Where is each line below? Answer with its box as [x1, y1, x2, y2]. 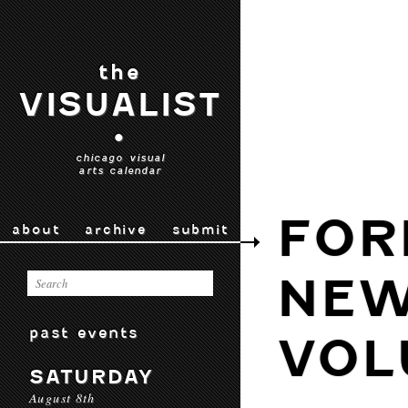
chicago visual [75, 151, 166, 164]
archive [85, 221, 147, 238]
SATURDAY [29, 365, 154, 388]
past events [29, 323, 139, 342]
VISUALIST [17, 86, 223, 124]
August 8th [29, 389, 96, 406]
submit [171, 221, 229, 238]
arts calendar [78, 164, 162, 177]
